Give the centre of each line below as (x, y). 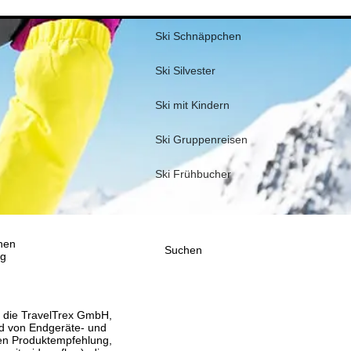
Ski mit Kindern (192, 105)
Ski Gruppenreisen (201, 139)
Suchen (184, 250)
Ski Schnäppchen (198, 36)
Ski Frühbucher (193, 174)
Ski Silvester (185, 71)
